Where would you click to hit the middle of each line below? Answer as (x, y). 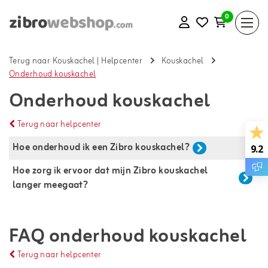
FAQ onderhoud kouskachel (128, 236)
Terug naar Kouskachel (52, 62)
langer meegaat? (51, 185)
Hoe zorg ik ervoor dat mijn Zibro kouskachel (111, 171)
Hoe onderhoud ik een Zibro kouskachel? (101, 148)
